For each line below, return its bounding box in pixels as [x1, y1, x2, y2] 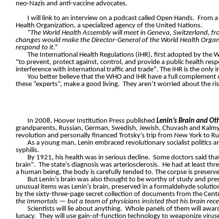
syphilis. [16, 147, 39, 154]
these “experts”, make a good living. [16, 81, 120, 88]
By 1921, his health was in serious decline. [27, 154, 150, 162]
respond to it [16, 44, 53, 52]
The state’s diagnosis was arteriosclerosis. [39, 161, 159, 169]
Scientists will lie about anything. [27, 205, 122, 213]
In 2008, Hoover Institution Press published [27, 117, 156, 125]
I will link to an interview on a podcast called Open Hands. [27, 15, 195, 22]
